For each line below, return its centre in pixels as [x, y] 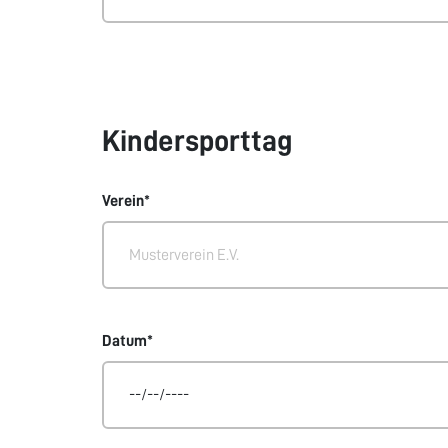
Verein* [126, 201]
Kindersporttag [197, 141]
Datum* [127, 341]
